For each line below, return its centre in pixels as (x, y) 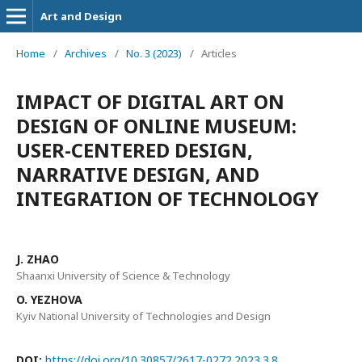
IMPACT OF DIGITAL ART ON (150, 101)
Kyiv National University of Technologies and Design (143, 316)
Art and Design (81, 16)
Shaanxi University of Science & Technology (123, 276)
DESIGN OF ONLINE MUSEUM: (156, 126)
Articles (219, 53)
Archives (86, 53)
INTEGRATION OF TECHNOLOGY (167, 198)
